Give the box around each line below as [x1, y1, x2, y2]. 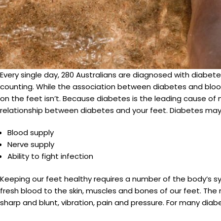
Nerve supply [7, 139, 54, 149]
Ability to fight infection [7, 150, 93, 161]
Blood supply [7, 127, 54, 138]
